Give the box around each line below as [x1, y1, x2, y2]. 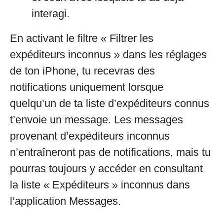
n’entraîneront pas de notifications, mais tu [10, 146, 211, 159]
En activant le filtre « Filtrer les [10, 32, 153, 45]
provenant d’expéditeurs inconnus [10, 130, 170, 143]
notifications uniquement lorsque [10, 81, 163, 94]
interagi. [32, 7, 70, 20]
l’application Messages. [10, 195, 121, 208]
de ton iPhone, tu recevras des [10, 65, 155, 77]
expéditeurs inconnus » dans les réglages [10, 48, 207, 61]
